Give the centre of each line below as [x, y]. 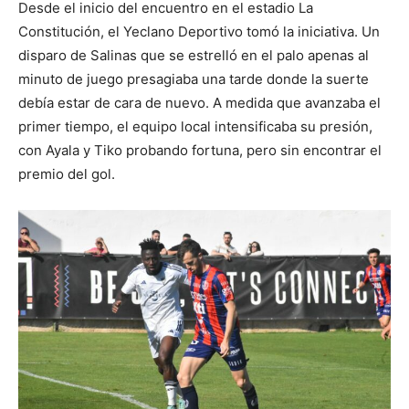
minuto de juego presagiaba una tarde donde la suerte [194, 79]
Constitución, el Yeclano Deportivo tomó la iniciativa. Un [199, 31]
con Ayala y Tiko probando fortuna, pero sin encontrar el [200, 150]
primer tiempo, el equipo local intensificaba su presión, [195, 126]
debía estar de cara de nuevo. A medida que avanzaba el [199, 102]
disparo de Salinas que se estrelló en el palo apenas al [194, 55]
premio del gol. [67, 173]
